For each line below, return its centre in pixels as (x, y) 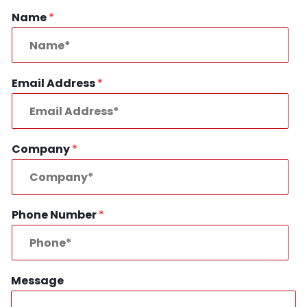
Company (42, 149)
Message (37, 281)
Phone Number (55, 215)
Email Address (54, 84)
